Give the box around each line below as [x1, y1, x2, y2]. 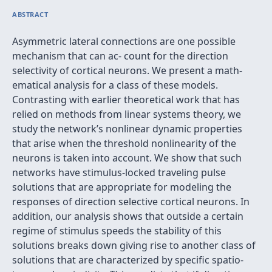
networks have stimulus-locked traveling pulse [12, 166, 226, 179]
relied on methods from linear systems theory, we [12, 107, 241, 121]
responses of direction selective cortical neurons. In [12, 195, 250, 208]
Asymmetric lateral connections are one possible [12, 35, 236, 48]
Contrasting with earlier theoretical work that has [12, 93, 240, 106]
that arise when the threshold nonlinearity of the [12, 137, 236, 150]
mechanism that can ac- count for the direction [12, 49, 228, 63]
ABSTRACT [12, 10, 49, 19]
